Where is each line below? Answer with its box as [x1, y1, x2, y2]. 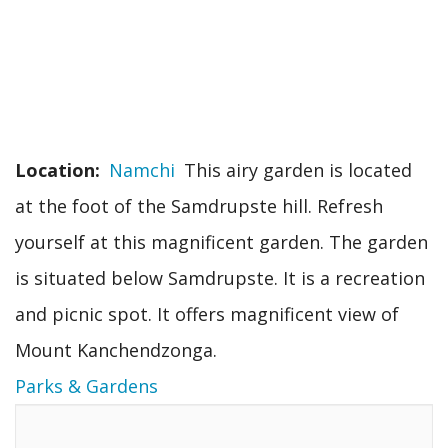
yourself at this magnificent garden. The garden [15, 229, 428, 254]
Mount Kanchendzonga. [15, 337, 217, 362]
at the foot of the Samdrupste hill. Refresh [15, 193, 383, 218]
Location [15, 157, 95, 182]
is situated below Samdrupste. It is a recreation [15, 265, 425, 290]
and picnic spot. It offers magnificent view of [15, 301, 399, 326]
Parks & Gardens [15, 373, 158, 398]
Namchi [109, 157, 175, 182]
